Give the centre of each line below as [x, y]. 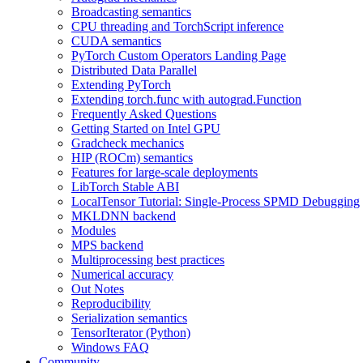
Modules [94, 231]
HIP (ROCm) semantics [132, 158]
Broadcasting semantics [131, 12]
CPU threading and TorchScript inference [177, 26]
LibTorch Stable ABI [125, 187]
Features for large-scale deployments [164, 172]
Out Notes [98, 289]
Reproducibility [111, 303]
